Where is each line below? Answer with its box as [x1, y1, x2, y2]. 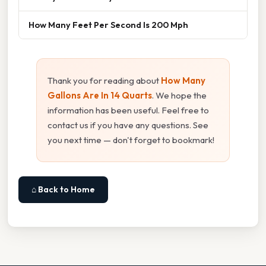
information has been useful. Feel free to [47, 104, 209, 116]
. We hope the [152, 90, 207, 102]
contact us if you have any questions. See [47, 119, 208, 131]
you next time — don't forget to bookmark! [47, 134, 214, 146]
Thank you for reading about [47, 75, 161, 87]
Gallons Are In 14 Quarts [47, 90, 152, 102]
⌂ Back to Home [31, 184, 95, 195]
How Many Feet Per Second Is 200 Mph [28, 19, 188, 31]
